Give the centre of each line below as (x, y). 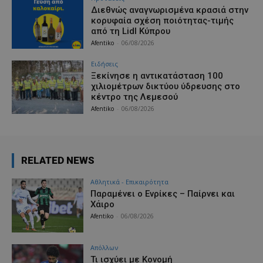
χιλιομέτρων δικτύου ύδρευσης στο (166, 86)
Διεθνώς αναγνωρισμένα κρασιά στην (170, 10)
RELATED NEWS (58, 161)
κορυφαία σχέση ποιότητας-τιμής (163, 20)
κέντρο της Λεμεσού (135, 97)
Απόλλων (104, 248)
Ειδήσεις (105, 63)
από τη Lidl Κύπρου (131, 31)
